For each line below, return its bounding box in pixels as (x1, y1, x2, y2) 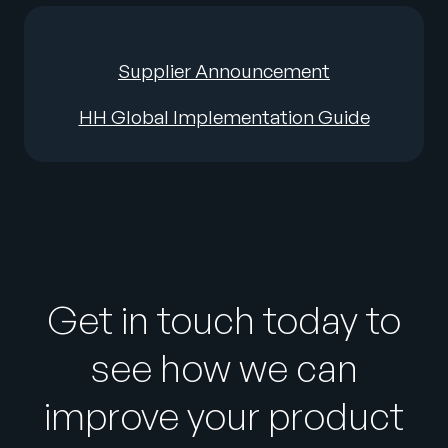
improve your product (44, 392, 404, 440)
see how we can (90, 344, 358, 392)
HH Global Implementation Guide (78, 105, 370, 130)
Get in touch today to (47, 296, 401, 344)
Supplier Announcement (118, 59, 330, 84)
